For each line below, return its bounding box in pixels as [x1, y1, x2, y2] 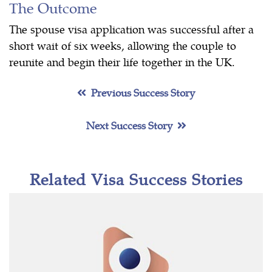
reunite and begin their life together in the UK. [9, 53, 235, 69]
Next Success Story [86, 117, 172, 132]
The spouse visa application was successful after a [9, 21, 254, 36]
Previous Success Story [91, 84, 195, 100]
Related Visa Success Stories [29, 167, 243, 190]
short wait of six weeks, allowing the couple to [9, 37, 236, 53]
